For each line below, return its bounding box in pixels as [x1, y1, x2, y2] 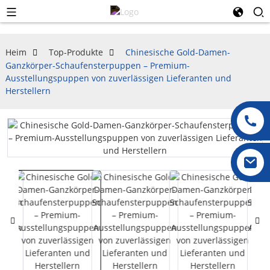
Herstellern [5, 85, 51, 96]
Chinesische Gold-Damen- [125, 46, 230, 58]
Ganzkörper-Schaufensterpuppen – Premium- [5, 60, 190, 71]
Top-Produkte [48, 46, 103, 58]
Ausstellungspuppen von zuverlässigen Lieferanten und [5, 72, 231, 84]
